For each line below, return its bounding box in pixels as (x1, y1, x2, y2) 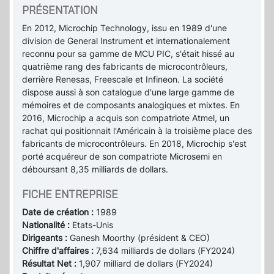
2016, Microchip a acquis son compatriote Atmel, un (22, 113, 229, 124)
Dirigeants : (22, 232, 70, 243)
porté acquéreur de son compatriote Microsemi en (22, 151, 222, 162)
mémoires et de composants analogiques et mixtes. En (22, 100, 240, 111)
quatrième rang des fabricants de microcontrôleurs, (22, 61, 228, 72)
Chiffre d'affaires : (22, 245, 96, 256)
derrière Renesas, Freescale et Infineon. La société (22, 74, 223, 85)
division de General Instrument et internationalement (22, 35, 230, 46)
